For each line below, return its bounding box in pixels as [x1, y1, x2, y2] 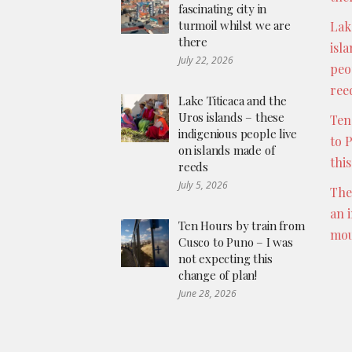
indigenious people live [178, 126, 297, 142]
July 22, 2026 [178, 53, 233, 68]
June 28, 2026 [178, 287, 236, 301]
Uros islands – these [178, 109, 285, 126]
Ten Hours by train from [178, 218, 305, 234]
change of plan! [178, 267, 258, 284]
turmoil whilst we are [178, 17, 291, 34]
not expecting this [178, 251, 273, 267]
